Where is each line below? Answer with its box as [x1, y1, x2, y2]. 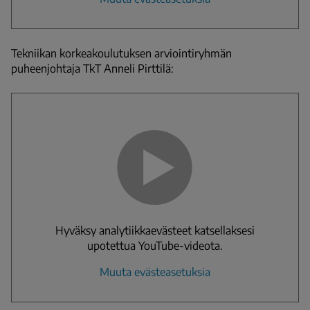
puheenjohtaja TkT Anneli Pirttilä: [11, 61, 174, 75]
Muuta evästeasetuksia [100, 264, 210, 279]
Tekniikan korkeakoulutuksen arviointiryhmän [11, 46, 232, 60]
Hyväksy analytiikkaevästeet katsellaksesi [55, 223, 255, 237]
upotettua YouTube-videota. [87, 238, 223, 253]
